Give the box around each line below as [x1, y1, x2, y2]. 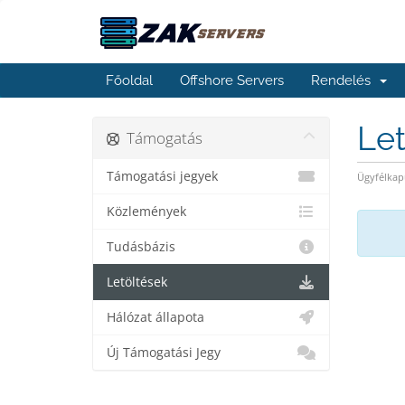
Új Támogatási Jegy [107, 344, 221, 361]
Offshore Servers [180, 72, 284, 89]
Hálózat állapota [107, 309, 204, 325]
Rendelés [311, 72, 378, 89]
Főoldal [106, 72, 153, 89]
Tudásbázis [107, 239, 175, 255]
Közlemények [107, 203, 186, 220]
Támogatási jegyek [107, 168, 218, 184]
